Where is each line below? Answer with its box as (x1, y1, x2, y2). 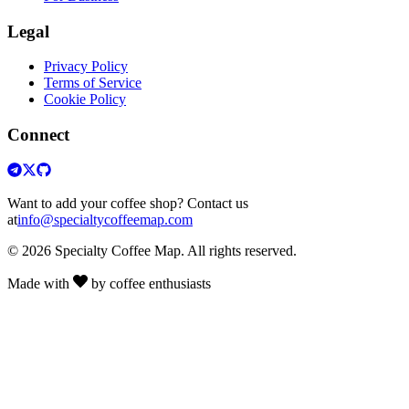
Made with (7, 275, 69, 291)
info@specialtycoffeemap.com (17, 211, 193, 227)
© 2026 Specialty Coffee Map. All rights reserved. (7, 242, 297, 258)
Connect (7, 125, 69, 145)
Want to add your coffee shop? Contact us (7, 194, 248, 211)
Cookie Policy (44, 91, 126, 108)
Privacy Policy (44, 58, 128, 75)
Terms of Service (44, 75, 142, 91)
